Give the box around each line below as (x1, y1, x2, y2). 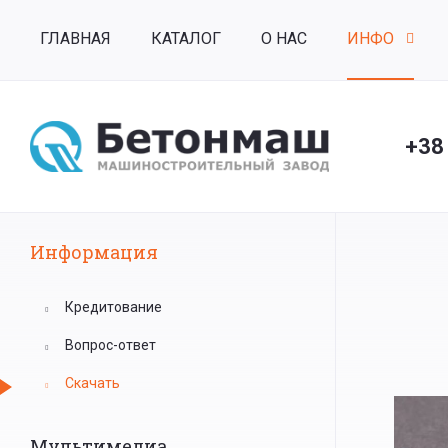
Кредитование (65, 299, 162, 315)
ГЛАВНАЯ (40, 29, 111, 48)
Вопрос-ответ (65, 337, 156, 353)
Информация (30, 240, 158, 264)
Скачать (65, 375, 120, 391)
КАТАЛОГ (151, 29, 221, 48)
